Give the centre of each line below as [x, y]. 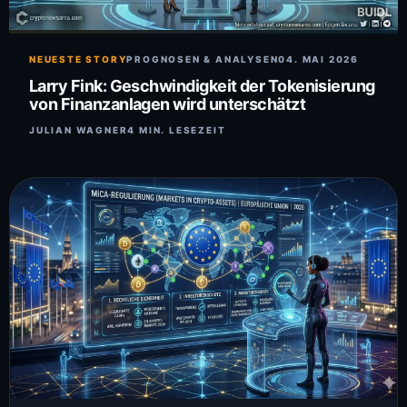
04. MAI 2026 [319, 60]
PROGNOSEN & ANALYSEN [203, 60]
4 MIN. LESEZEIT [177, 130]
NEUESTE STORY [78, 60]
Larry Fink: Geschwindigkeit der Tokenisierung [202, 86]
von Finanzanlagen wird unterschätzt [168, 104]
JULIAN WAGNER [79, 130]
